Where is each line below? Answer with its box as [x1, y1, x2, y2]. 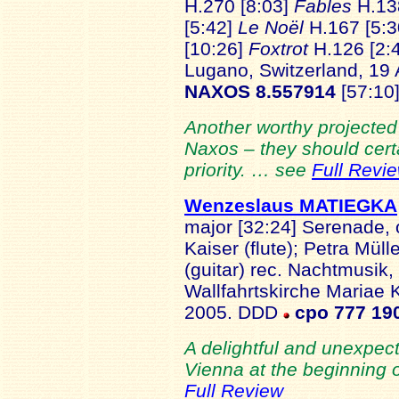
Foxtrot [248, 38, 313, 59]
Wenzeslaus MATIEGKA [184, 195, 397, 216]
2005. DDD [184, 302, 283, 322]
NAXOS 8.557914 [184, 81, 336, 102]
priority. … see [184, 159, 312, 180]
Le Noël [238, 17, 304, 37]
